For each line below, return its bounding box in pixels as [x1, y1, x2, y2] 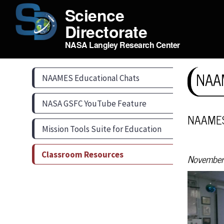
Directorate [65, 20, 151, 43]
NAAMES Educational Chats [41, 72, 139, 83]
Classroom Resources [41, 148, 123, 160]
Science [65, 3, 124, 26]
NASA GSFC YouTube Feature [41, 97, 146, 109]
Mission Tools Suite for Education [41, 123, 161, 134]
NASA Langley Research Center [65, 39, 180, 50]
